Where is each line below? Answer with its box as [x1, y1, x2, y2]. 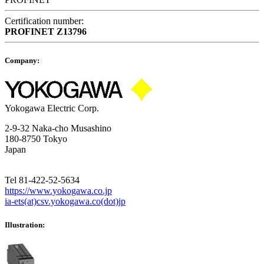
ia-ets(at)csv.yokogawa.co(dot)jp [5, 196, 126, 207]
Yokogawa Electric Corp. [5, 103, 99, 114]
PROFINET [5, 27, 54, 37]
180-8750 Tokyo [5, 134, 67, 144]
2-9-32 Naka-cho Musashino [5, 123, 111, 134]
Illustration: [5, 220, 45, 229]
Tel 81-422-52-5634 [5, 175, 80, 186]
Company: [5, 56, 39, 65]
